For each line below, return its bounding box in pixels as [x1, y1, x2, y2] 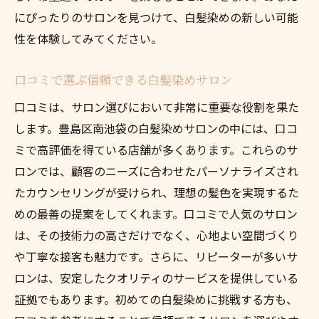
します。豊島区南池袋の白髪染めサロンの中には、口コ [14, 119, 298, 137]
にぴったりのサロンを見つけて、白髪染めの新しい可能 [14, 8, 298, 26]
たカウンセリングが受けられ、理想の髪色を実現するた [14, 183, 299, 201]
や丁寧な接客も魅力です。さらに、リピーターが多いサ [14, 247, 298, 265]
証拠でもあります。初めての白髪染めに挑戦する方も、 [14, 290, 298, 308]
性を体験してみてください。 [14, 29, 162, 47]
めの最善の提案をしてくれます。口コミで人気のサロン [14, 204, 298, 222]
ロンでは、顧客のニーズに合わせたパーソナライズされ [14, 162, 298, 179]
